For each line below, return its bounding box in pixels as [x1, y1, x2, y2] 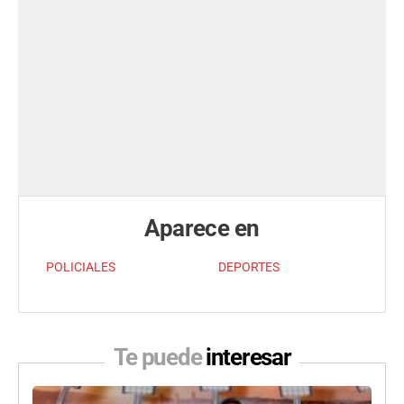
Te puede [113, 343, 206, 371]
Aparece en [144, 214, 260, 242]
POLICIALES [46, 259, 115, 275]
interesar [206, 343, 291, 371]
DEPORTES [218, 259, 280, 275]
